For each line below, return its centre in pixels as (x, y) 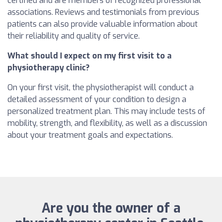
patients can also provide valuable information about (103, 24)
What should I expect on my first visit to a (89, 55)
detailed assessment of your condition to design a (97, 99)
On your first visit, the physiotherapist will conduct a (101, 87)
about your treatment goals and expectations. (90, 135)
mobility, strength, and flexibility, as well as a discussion (107, 123)
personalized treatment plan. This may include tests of (106, 111)
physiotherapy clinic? (49, 67)
